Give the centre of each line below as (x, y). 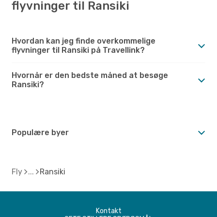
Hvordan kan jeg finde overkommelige (84, 41)
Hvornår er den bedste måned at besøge (90, 75)
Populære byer (40, 132)
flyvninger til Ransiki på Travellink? (78, 50)
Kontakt (108, 211)
